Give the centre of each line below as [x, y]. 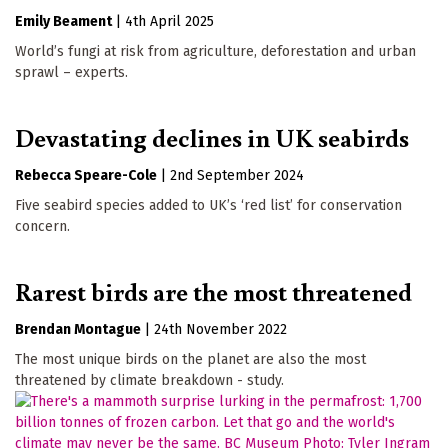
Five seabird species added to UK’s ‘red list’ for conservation [208, 205]
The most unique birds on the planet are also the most [190, 359]
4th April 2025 [169, 21]
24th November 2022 [220, 329]
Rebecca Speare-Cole [86, 175]
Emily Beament [63, 21]
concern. [42, 226]
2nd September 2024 [237, 175]
